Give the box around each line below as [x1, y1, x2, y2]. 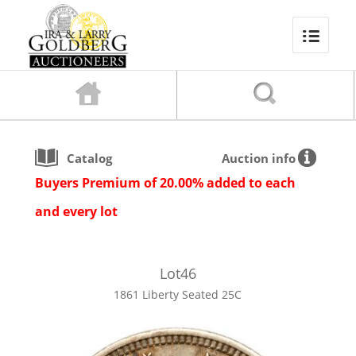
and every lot [35, 203, 118, 220]
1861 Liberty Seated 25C [114, 287, 242, 302]
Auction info [221, 150, 296, 166]
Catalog [67, 150, 113, 166]
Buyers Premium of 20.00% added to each [35, 174, 296, 192]
